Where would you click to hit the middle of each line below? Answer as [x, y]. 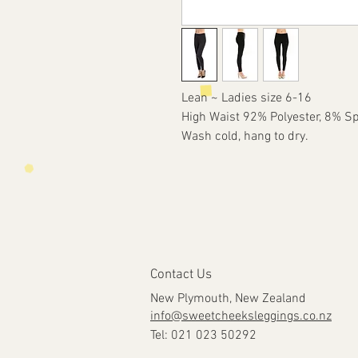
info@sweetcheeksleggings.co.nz [241, 316]
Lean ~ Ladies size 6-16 [247, 98]
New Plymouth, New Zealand [228, 299]
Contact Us [181, 275]
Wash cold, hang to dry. [245, 137]
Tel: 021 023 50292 [203, 336]
